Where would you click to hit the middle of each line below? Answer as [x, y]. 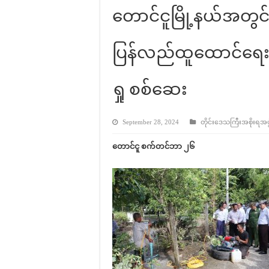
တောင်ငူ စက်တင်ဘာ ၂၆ [153, 146]
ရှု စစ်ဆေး [150, 89]
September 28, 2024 [151, 122]
